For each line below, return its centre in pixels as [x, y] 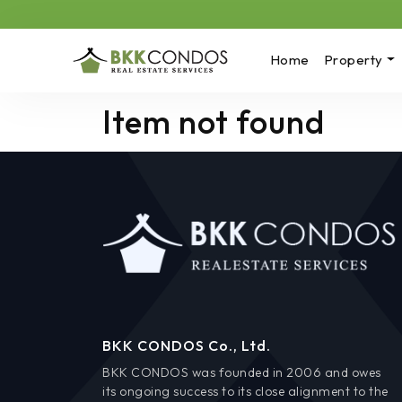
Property [353, 60]
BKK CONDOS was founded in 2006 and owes [242, 372]
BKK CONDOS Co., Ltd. [187, 345]
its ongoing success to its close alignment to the [245, 391]
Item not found [214, 122]
